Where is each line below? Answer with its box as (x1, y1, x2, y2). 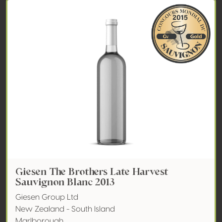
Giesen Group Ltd (15, 193, 78, 201)
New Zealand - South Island (15, 205, 115, 213)
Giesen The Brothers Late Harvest (15, 165, 168, 178)
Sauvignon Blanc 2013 (15, 175, 114, 189)
